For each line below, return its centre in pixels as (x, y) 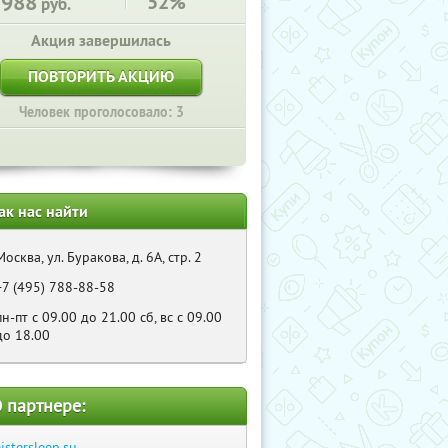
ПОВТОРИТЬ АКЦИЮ (101, 76)
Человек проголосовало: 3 (101, 112)
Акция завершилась (101, 40)
